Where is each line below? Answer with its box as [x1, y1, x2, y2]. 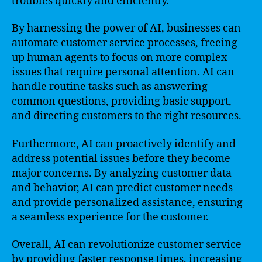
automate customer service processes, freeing [12, 36, 237, 50]
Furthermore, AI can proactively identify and [12, 137, 236, 151]
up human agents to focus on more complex [12, 51, 227, 64]
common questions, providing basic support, [12, 95, 232, 108]
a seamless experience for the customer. [12, 210, 209, 224]
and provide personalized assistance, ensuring [12, 195, 243, 209]
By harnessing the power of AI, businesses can [12, 22, 241, 35]
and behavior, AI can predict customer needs [12, 181, 233, 195]
